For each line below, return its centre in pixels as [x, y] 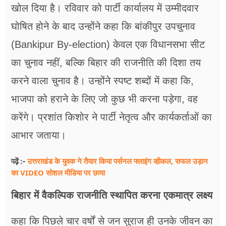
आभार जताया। [39, 135]
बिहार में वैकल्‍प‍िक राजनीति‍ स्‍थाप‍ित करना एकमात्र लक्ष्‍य [112, 195]
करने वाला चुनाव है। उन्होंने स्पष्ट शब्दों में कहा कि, [102, 80]
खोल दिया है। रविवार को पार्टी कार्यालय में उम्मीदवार [105, 8]
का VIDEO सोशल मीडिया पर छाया [58, 172]
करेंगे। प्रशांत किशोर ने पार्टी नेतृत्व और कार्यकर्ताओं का [111, 117]
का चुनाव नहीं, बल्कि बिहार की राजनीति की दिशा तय [106, 62]
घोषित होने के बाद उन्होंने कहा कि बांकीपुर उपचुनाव [103, 26]
